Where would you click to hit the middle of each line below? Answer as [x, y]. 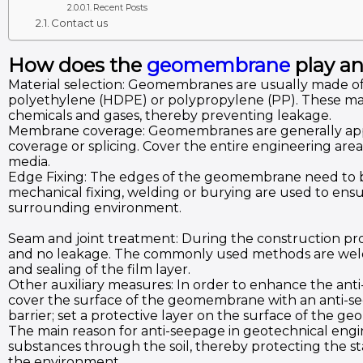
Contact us [80, 23]
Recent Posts [120, 8]
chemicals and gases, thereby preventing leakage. [170, 115]
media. [29, 162]
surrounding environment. [95, 208]
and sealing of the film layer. [99, 269]
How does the [77, 65]
